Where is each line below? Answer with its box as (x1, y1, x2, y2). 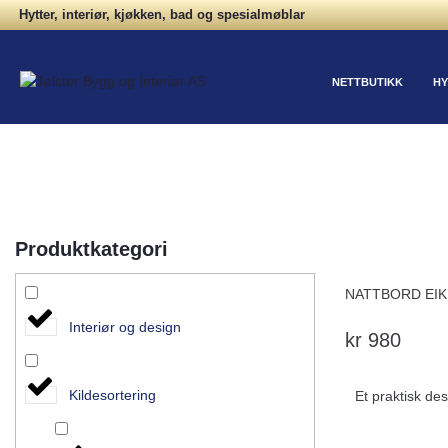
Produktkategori (15, 238, 168, 260)
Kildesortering (68, 386, 156, 403)
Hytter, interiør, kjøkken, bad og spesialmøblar (19, 7, 305, 22)
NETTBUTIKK (331, 76, 403, 88)
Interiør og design (68, 318, 181, 335)
